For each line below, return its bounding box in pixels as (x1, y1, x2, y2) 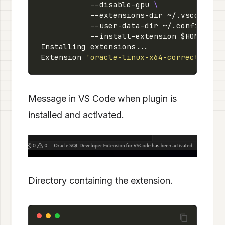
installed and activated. (28, 109, 124, 120)
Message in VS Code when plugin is (28, 93, 177, 104)
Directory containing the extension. (28, 175, 173, 186)
